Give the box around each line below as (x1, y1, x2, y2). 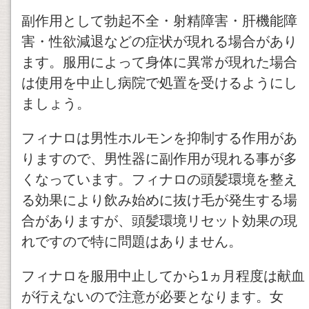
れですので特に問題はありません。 (21, 234, 242, 250)
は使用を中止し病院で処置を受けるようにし (21, 75, 297, 91)
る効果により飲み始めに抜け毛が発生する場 (21, 192, 297, 208)
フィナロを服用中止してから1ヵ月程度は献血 (21, 268, 305, 284)
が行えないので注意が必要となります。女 (21, 289, 283, 305)
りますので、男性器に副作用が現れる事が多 (21, 151, 297, 167)
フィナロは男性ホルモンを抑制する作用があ (21, 130, 297, 146)
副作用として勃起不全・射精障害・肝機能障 (21, 13, 297, 29)
